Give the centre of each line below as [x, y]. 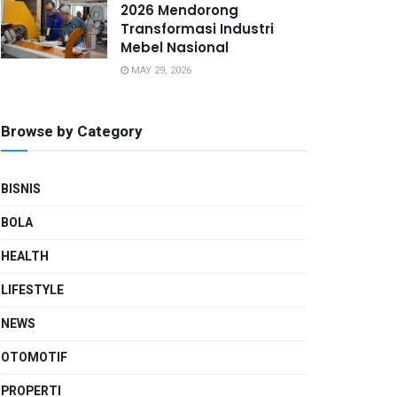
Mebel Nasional [175, 47]
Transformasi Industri [197, 29]
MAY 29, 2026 [160, 70]
